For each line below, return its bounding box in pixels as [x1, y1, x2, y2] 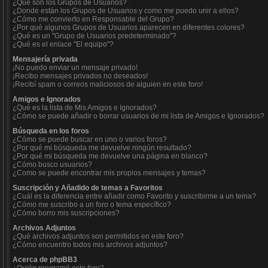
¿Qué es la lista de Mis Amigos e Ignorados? [13, 103, 157, 112]
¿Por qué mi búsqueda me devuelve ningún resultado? [13, 144, 191, 152]
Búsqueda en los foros [13, 127, 89, 135]
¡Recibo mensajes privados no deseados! [13, 72, 148, 80]
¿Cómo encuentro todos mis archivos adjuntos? [13, 240, 167, 249]
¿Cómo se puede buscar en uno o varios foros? [13, 135, 167, 144]
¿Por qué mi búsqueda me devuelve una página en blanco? [13, 152, 208, 160]
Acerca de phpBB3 [13, 255, 77, 264]
